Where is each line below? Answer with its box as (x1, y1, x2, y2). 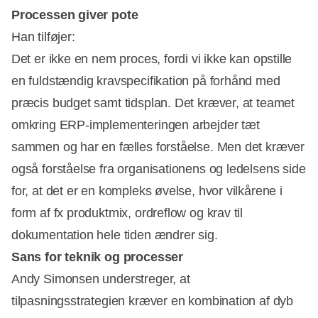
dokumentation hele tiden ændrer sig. (11, 227, 218, 242)
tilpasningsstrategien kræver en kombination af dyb (11, 293, 294, 308)
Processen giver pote (11, 7, 138, 22)
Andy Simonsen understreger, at (11, 271, 190, 286)
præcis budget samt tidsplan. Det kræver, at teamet (11, 95, 295, 110)
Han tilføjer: (11, 29, 75, 44)
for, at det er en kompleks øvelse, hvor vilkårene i (11, 183, 283, 198)
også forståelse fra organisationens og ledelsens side (11, 161, 306, 176)
